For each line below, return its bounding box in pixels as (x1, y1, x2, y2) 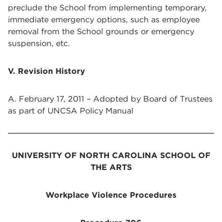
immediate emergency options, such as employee (8, 15, 200, 24)
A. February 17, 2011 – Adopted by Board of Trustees (8, 94, 213, 104)
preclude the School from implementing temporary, (8, 3, 207, 12)
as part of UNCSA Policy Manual (8, 106, 133, 115)
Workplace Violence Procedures (46, 190, 176, 200)
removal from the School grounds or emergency (8, 27, 194, 36)
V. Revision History (8, 66, 85, 76)
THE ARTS (90, 163, 132, 172)
